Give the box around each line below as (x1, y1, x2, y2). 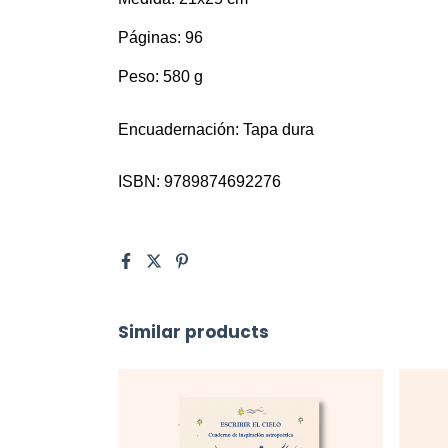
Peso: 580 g (118, 68, 203, 86)
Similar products (118, 319, 269, 344)
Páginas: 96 (118, 29, 203, 47)
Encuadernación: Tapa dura (118, 120, 314, 138)
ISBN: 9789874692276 (118, 172, 281, 190)
